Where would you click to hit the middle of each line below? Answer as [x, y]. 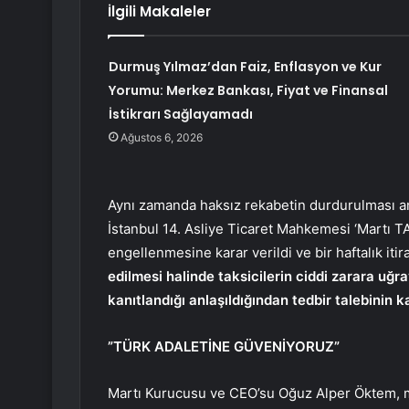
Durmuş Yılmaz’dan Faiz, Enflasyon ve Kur [245, 67]
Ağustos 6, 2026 [161, 138]
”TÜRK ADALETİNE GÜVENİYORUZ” [224, 347]
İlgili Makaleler [159, 12]
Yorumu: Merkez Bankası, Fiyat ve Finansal [248, 91]
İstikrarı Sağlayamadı [180, 115]
